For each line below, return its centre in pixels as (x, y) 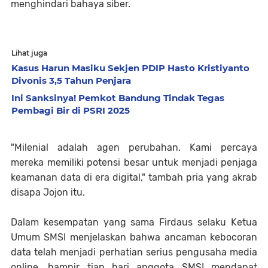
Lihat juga (29, 53)
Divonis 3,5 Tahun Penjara (71, 80)
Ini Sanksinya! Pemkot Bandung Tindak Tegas (118, 98)
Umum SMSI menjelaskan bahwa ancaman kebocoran (134, 237)
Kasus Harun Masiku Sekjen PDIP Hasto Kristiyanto (130, 68)
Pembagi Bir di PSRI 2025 (71, 110)
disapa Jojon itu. (48, 192)
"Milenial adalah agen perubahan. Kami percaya (134, 147)
